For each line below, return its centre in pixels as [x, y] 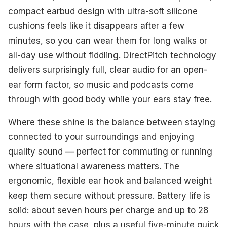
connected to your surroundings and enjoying [101, 137]
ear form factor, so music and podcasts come [101, 84]
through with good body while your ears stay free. [110, 99]
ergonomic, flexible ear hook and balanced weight [110, 181]
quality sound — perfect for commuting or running [110, 151]
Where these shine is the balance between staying [112, 122]
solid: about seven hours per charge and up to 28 [108, 210]
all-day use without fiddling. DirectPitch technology [112, 55]
